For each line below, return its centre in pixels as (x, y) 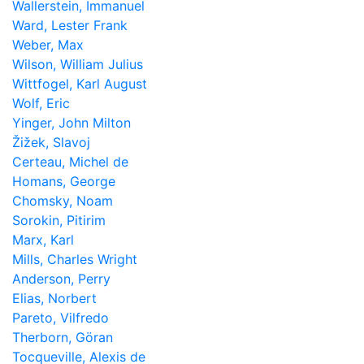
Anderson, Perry (61, 279)
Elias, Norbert (54, 298)
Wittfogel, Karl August (80, 84)
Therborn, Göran (63, 337)
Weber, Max (48, 45)
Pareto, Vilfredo (61, 318)
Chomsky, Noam (63, 201)
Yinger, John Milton (71, 123)
